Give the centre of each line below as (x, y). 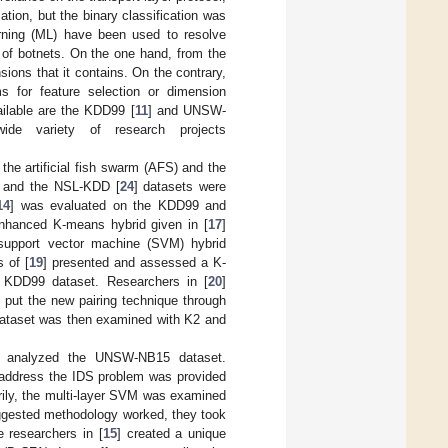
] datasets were (180, 186)
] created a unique (171, 433)
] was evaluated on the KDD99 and (118, 205)
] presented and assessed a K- (134, 262)
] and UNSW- (187, 110)
